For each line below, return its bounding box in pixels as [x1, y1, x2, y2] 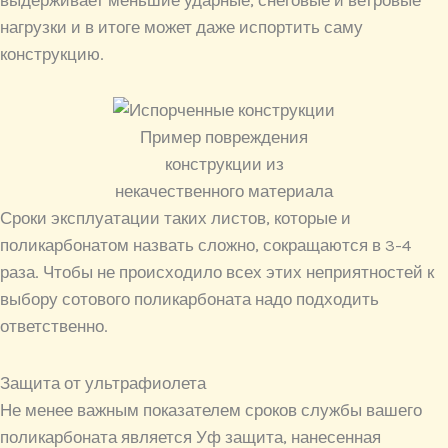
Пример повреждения [140, 127, 308, 148]
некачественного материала [115, 181, 333, 202]
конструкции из [164, 154, 284, 175]
